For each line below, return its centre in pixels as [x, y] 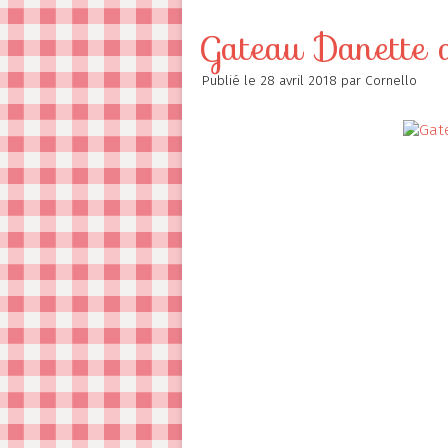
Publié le [231, 80]
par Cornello [379, 80]
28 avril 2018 [300, 80]
